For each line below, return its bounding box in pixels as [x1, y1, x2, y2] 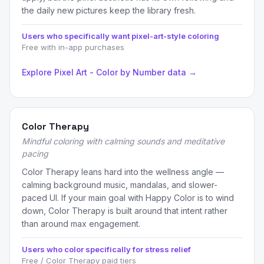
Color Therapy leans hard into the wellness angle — [22, 167, 224, 177]
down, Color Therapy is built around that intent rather [22, 206, 227, 216]
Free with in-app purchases [22, 42, 124, 52]
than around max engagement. [22, 219, 140, 229]
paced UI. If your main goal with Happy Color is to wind [22, 193, 234, 203]
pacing [22, 148, 48, 159]
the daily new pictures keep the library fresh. [22, 5, 196, 15]
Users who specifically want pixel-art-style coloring [22, 31, 219, 41]
